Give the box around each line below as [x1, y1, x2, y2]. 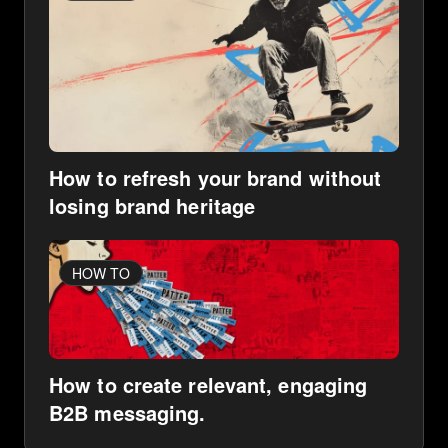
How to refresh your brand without [49, 162, 382, 192]
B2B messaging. [49, 397, 206, 427]
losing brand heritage [49, 190, 256, 220]
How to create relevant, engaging [49, 369, 368, 399]
